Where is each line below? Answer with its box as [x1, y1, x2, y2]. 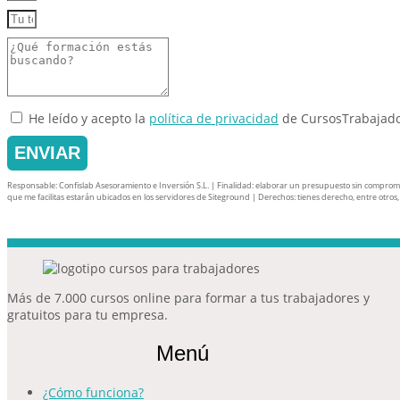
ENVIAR [14, 143, 80, 163]
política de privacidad [149, 110, 279, 128]
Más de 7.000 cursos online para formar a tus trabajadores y [7, 289, 370, 307]
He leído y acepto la [29, 110, 149, 128]
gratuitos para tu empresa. [7, 306, 168, 324]
